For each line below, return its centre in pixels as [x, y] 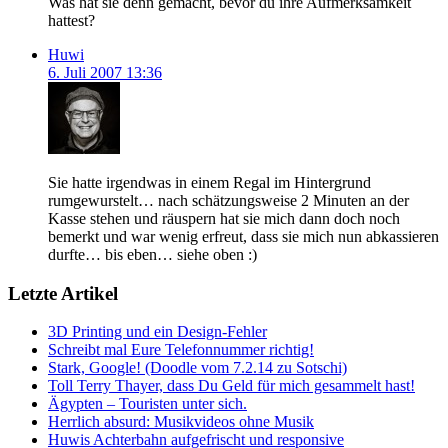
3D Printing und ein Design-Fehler [157, 332]
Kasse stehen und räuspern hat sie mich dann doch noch [224, 218]
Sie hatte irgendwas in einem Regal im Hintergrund [209, 182]
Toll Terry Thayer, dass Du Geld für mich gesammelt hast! [231, 386]
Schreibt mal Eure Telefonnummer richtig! [181, 350]
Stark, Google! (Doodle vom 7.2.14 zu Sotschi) [197, 368]
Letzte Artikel [63, 293]
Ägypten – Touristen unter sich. [147, 404]
